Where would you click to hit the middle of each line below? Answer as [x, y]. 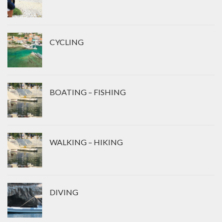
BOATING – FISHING [88, 92]
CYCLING [67, 42]
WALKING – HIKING [86, 142]
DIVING [64, 192]
